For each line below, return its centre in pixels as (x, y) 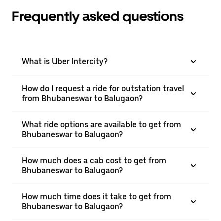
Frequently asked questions (98, 16)
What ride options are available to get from (101, 125)
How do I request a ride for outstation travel (103, 89)
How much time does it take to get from (96, 197)
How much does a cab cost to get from (94, 161)
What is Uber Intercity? (65, 61)
